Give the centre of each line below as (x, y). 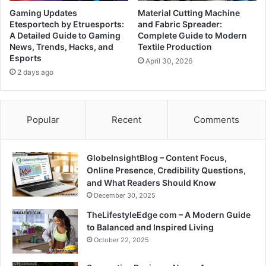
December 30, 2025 (125, 196)
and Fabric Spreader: (180, 24)
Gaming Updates (43, 13)
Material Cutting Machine (189, 13)
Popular (43, 120)
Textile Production (175, 47)
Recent (126, 120)
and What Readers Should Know (151, 183)
